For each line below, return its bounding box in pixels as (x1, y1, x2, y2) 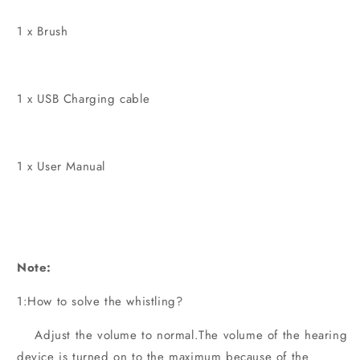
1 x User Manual (17, 157, 105, 176)
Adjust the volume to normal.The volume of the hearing (17, 326, 348, 345)
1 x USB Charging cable (17, 90, 150, 108)
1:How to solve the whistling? (17, 292, 183, 311)
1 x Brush (17, 22, 68, 41)
